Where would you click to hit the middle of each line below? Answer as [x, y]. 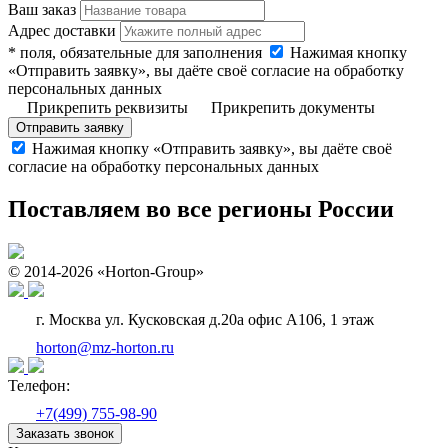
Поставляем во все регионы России [201, 209]
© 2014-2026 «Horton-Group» [106, 272]
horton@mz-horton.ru [105, 348]
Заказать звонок [65, 434]
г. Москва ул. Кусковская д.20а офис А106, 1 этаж [203, 320]
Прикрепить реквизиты [107, 108]
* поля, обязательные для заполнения [135, 53]
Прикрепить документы [291, 108]
